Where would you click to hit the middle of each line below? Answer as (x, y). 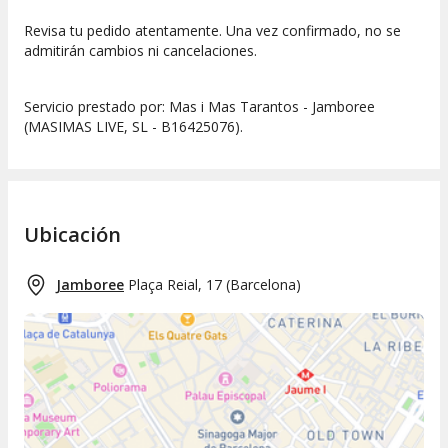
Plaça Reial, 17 (175, 285)
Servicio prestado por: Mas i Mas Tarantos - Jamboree (199, 106)
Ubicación (72, 235)
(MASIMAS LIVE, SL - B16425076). (133, 126)
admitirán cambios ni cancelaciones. (140, 50)
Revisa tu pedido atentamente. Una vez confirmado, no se (212, 30)
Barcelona (263, 285)
